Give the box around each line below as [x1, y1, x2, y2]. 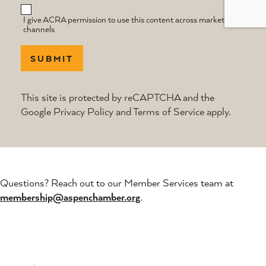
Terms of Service [133, 104, 205, 119]
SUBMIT [30, 52, 74, 64]
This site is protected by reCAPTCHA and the [21, 90, 215, 104]
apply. [204, 104, 232, 119]
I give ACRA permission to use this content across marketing [23, 14, 236, 26]
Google [21, 104, 54, 119]
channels [23, 23, 55, 35]
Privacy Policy [53, 104, 114, 119]
